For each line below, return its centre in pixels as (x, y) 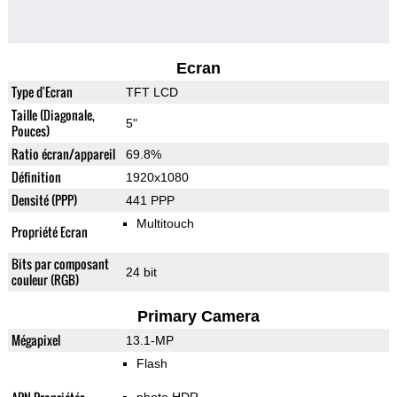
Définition (36, 177)
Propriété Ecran (49, 232)
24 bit (141, 272)
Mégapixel (35, 340)
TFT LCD (152, 93)
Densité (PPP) (44, 200)
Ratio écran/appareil (63, 154)
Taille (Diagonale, (53, 115)
